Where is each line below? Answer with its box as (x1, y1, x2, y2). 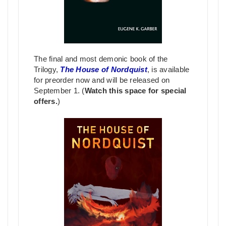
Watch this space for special (84, 87, 187, 95)
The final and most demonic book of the (34, 55, 168, 64)
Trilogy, (34, 66, 61, 74)
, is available (147, 66, 190, 74)
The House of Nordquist (60, 66, 147, 74)
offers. (34, 97, 58, 106)
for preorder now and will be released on (34, 76, 169, 85)
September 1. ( (34, 87, 85, 95)
